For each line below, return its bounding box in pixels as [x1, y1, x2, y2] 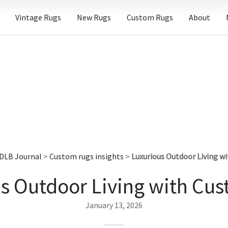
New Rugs [77, 12, 111, 22]
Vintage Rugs [15, 12, 61, 22]
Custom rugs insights [49, 151, 124, 161]
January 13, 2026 [85, 200, 142, 210]
